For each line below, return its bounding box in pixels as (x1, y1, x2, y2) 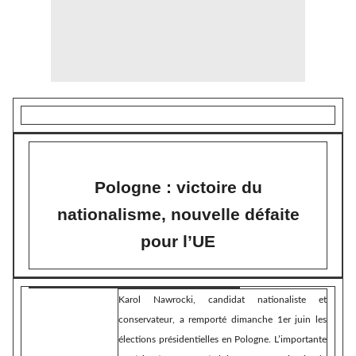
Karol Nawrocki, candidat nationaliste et (118, 295, 327, 305)
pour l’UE (141, 232, 215, 251)
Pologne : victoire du (94, 178, 262, 197)
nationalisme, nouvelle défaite (56, 205, 300, 224)
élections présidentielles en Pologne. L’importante (118, 335, 327, 345)
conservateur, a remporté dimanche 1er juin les (118, 315, 327, 325)
